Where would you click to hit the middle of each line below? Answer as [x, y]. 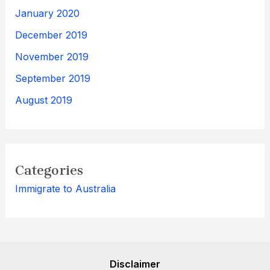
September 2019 [52, 78]
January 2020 [47, 13]
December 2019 [51, 35]
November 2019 [52, 56]
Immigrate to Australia [65, 188]
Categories [49, 170]
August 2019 [43, 100]
